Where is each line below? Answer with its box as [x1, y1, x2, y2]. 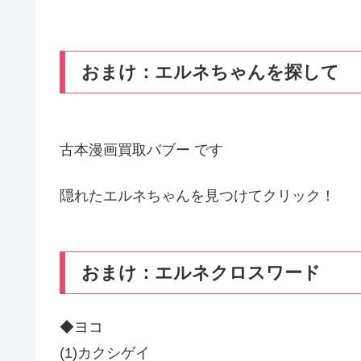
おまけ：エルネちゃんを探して [81, 62, 339, 83]
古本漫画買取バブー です [60, 142, 223, 159]
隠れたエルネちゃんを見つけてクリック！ [60, 188, 335, 205]
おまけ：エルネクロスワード [81, 263, 321, 284]
